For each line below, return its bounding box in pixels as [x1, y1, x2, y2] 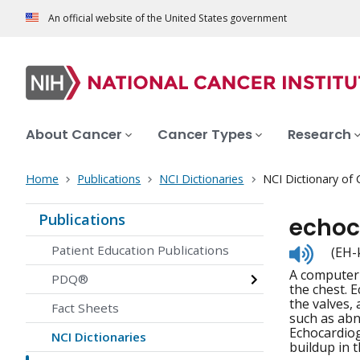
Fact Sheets [51, 300, 119, 317]
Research [288, 125, 351, 145]
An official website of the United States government [48, 11, 287, 26]
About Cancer [26, 125, 122, 145]
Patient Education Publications [51, 242, 229, 259]
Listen [313, 241, 349, 260]
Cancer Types [157, 125, 252, 145]
